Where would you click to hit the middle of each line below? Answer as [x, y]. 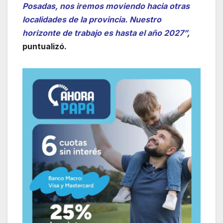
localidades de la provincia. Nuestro [92, 19]
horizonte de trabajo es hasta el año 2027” [105, 33]
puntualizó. [45, 46]
